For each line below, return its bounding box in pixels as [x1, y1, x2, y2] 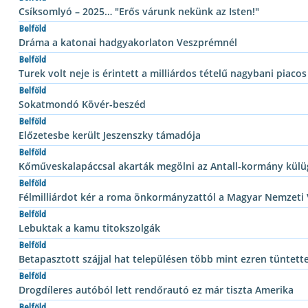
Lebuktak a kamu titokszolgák [19, 221, 160, 234]
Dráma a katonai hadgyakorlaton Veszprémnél [19, 36, 237, 49]
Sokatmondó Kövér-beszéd [19, 98, 146, 111]
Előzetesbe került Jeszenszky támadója [19, 129, 201, 142]
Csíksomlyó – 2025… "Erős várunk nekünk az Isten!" [19, 5, 259, 18]
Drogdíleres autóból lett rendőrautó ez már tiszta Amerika [19, 283, 294, 296]
